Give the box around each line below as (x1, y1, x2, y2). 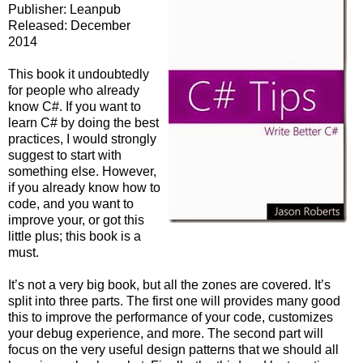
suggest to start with (8, 148, 122, 163)
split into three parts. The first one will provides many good (8, 294, 340, 309)
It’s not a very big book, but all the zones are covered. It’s (8, 278, 331, 293)
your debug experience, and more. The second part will (8, 327, 323, 341)
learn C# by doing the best (8, 116, 159, 130)
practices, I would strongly (8, 132, 156, 147)
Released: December (8, 19, 130, 33)
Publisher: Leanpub (8, 2, 121, 17)
